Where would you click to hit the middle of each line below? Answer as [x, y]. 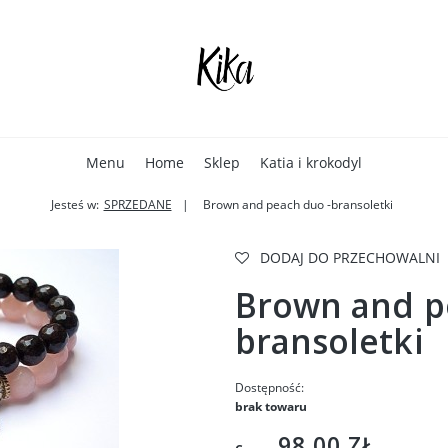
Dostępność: [269, 387]
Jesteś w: [74, 204]
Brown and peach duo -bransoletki [297, 204]
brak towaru [270, 406]
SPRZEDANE [137, 204]
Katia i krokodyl [311, 162]
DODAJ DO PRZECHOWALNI [349, 257]
